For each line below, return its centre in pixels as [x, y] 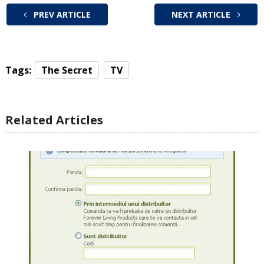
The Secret [67, 70]
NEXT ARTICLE [202, 14]
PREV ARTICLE [61, 14]
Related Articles [54, 120]
